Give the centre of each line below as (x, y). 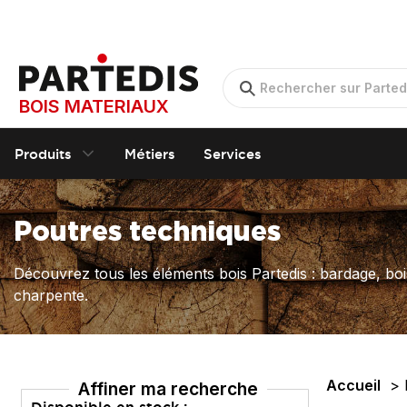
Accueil (353, 385)
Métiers (149, 154)
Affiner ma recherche (169, 389)
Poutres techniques (147, 233)
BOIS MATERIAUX (94, 107)
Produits (43, 154)
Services (232, 154)
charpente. (51, 295)
